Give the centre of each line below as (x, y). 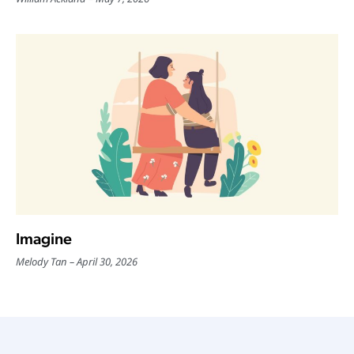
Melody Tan (41, 262)
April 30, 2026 (107, 262)
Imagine (44, 239)
